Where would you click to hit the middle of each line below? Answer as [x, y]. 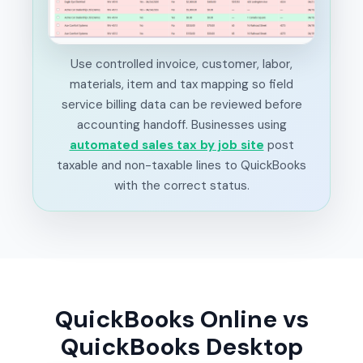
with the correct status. [181, 186]
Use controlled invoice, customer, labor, [181, 64]
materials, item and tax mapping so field [181, 85]
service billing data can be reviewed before [181, 105]
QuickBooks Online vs [181, 320]
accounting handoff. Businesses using [181, 125]
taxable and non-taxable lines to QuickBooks [181, 166]
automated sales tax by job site [167, 145]
